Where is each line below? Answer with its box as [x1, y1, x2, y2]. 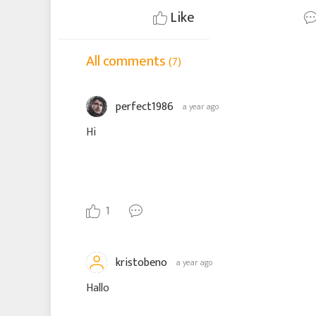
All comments [86, 49, 169, 73]
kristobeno [116, 253, 167, 272]
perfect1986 [116, 97, 174, 116]
